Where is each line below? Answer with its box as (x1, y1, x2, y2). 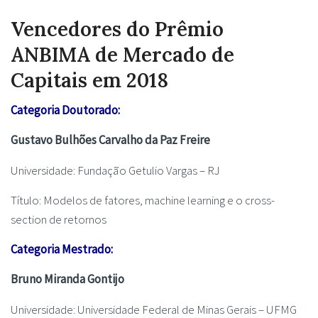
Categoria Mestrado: (11, 241, 113, 258)
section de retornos (11, 211, 106, 227)
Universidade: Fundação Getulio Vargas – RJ (11, 162, 220, 178)
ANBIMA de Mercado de (11, 41, 234, 67)
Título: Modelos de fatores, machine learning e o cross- (11, 192, 275, 208)
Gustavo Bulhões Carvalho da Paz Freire (11, 132, 212, 148)
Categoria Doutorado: (11, 102, 122, 118)
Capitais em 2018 (11, 67, 168, 93)
